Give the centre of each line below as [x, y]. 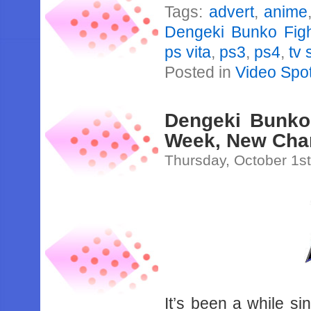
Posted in [200, 72]
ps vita [188, 52]
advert [231, 12]
